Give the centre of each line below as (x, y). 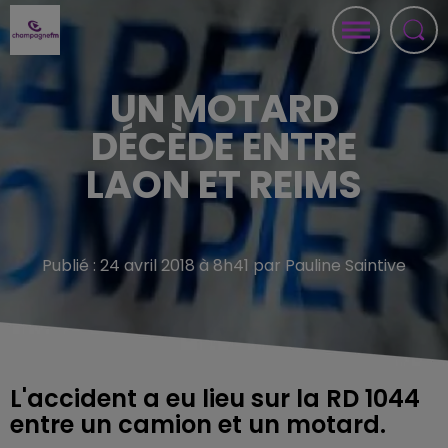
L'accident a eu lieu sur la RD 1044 (215, 398)
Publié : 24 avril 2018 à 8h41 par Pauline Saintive (224, 265)
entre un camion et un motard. (198, 424)
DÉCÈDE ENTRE (224, 146)
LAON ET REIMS (224, 184)
